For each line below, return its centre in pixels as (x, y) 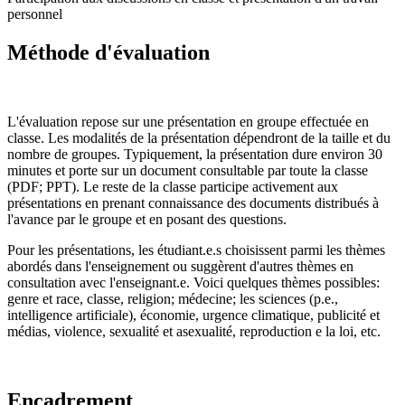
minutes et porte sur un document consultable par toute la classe (188, 171)
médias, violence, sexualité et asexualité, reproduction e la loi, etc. (194, 332)
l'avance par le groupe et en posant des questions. (147, 220)
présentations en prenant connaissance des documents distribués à (193, 203)
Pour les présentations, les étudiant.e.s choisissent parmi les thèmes (196, 250)
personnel (35, 14)
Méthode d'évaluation (108, 53)
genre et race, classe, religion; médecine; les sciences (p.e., (173, 299)
